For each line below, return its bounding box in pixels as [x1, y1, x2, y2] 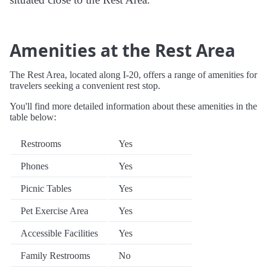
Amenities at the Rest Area [10, 39, 235, 62]
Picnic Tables [21, 183, 71, 194]
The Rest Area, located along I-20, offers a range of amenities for [10, 70, 257, 80]
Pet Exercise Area [21, 206, 88, 217]
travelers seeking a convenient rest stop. [10, 80, 160, 91]
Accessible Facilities [21, 228, 98, 239]
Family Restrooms [21, 250, 90, 261]
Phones [21, 161, 48, 172]
